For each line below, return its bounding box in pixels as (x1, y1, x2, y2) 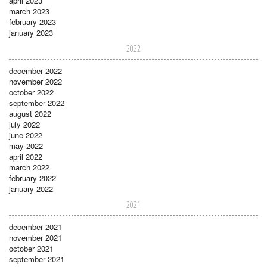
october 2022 (9, 86, 54, 98)
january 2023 (9, 27, 53, 39)
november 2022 (9, 76, 62, 88)
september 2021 (9, 253, 64, 265)
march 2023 (9, 5, 49, 17)
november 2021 (9, 232, 62, 244)
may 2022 (9, 140, 43, 152)
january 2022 (9, 183, 53, 195)
